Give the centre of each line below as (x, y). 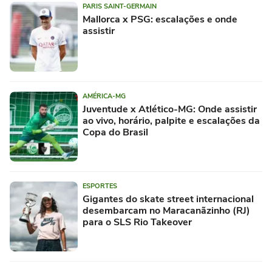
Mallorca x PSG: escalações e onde (160, 20)
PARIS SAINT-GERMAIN (120, 7)
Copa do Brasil (115, 133)
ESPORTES (100, 186)
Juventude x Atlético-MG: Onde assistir (170, 110)
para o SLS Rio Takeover (137, 223)
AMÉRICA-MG (104, 97)
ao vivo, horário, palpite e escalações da (171, 121)
